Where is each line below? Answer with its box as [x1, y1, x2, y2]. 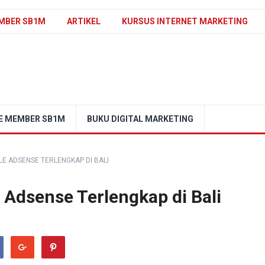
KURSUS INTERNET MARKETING [122, 17, 248, 26]
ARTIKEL [67, 17, 101, 26]
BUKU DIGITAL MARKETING [87, 114, 193, 124]
